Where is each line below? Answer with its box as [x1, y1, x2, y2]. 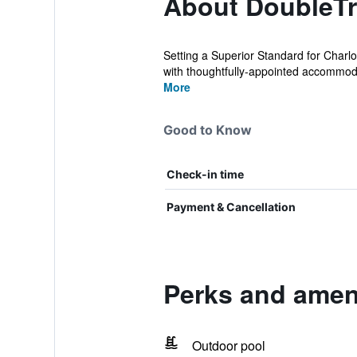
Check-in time [166, 167, 244, 181]
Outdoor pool [191, 336, 265, 355]
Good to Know [163, 122, 252, 138]
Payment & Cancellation [166, 200, 296, 214]
